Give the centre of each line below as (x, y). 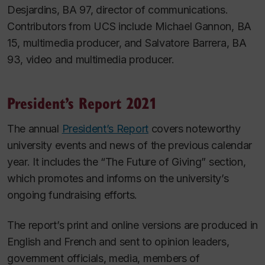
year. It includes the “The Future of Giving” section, (127, 162)
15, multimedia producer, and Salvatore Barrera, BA (127, 43)
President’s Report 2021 (82, 103)
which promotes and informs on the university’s (118, 178)
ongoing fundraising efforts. (72, 195)
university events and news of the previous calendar (130, 145)
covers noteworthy (194, 129)
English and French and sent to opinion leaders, (118, 241)
